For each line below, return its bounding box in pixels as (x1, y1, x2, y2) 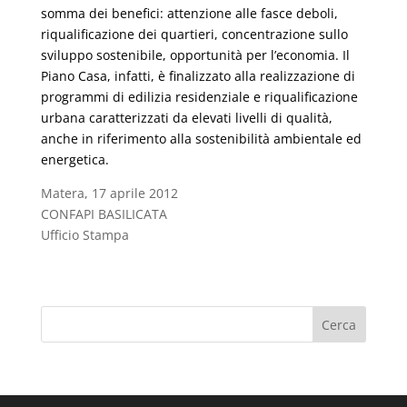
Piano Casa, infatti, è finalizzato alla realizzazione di (40, 67, 355, 84)
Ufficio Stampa (40, 226, 129, 243)
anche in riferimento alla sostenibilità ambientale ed (40, 130, 362, 147)
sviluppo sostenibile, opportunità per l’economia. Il (40, 46, 350, 64)
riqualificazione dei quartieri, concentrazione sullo (40, 25, 348, 43)
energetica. (40, 151, 109, 168)
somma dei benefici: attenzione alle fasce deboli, (40, 5, 338, 22)
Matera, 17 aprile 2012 (40, 184, 178, 202)
